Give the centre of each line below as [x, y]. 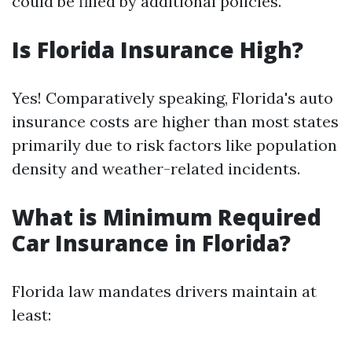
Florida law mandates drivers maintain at [164, 291]
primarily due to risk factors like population [174, 145]
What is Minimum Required [167, 217]
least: [31, 315]
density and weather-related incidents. [156, 169]
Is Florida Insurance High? [158, 49]
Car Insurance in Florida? [151, 243]
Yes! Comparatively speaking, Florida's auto [172, 98]
